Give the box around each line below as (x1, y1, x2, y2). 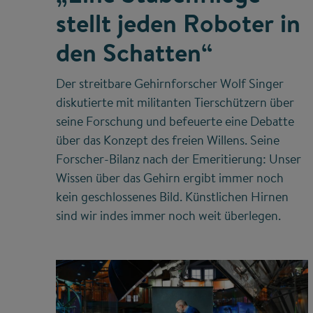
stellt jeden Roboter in (56, 6, 300, 41)
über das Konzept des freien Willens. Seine (56, 131, 279, 150)
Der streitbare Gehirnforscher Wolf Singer (56, 75, 284, 93)
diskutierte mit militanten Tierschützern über (56, 94, 294, 112)
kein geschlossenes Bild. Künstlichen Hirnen (56, 188, 289, 206)
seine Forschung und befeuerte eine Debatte (56, 112, 294, 131)
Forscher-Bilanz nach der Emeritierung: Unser (56, 150, 301, 168)
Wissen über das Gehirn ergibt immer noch (56, 169, 284, 187)
